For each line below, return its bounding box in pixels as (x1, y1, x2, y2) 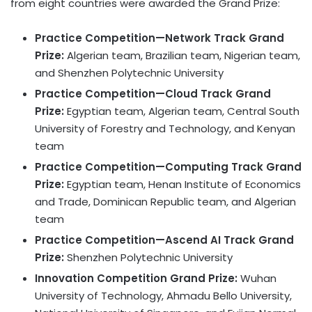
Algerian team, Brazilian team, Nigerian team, (64, 47, 300, 63)
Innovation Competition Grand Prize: (35, 270, 237, 286)
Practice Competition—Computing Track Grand (35, 159, 302, 174)
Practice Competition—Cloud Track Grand (35, 86, 271, 101)
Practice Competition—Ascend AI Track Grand (35, 232, 294, 247)
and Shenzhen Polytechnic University (35, 65, 224, 80)
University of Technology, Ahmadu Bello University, (35, 288, 292, 303)
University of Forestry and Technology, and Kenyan (35, 120, 295, 136)
